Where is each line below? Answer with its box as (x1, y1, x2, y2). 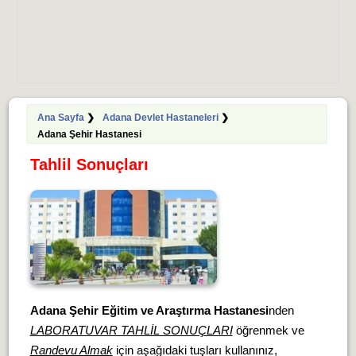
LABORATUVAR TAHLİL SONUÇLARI (29, 323, 233, 337)
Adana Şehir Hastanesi (37, 129, 141, 140)
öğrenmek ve (232, 323, 304, 337)
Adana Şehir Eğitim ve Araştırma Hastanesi (29, 304, 269, 317)
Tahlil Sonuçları (29, 156, 149, 173)
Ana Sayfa (37, 112, 84, 123)
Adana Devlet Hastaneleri (102, 112, 219, 123)
